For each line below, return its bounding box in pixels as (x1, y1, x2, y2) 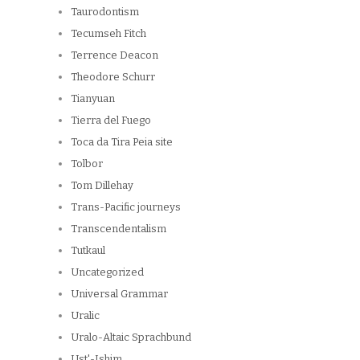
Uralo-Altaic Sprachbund (71, 330, 191, 343)
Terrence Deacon (71, 48, 158, 61)
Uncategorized (71, 265, 144, 278)
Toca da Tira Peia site (71, 135, 173, 148)
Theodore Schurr (71, 70, 155, 83)
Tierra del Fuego (71, 113, 151, 126)
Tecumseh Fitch (71, 27, 146, 39)
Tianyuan (71, 92, 115, 104)
